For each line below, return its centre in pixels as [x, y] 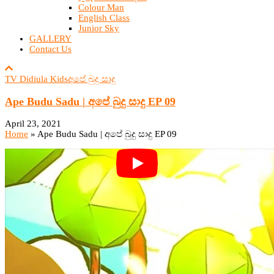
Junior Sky [99, 28]
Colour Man [101, 7]
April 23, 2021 [33, 124]
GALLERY [50, 39]
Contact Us [50, 49]
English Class [104, 18]
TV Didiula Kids [36, 79]
